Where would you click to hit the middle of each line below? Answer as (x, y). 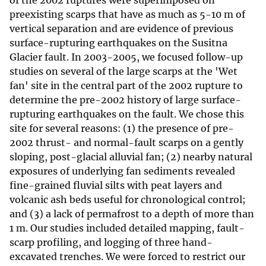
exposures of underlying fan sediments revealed (122, 171)
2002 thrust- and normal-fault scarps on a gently (126, 143)
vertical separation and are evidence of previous (121, 29)
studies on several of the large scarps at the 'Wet (123, 72)
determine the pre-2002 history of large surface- (125, 100)
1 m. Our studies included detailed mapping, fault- (127, 228)
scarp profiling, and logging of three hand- (111, 243)
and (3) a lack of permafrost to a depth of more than (132, 214)
